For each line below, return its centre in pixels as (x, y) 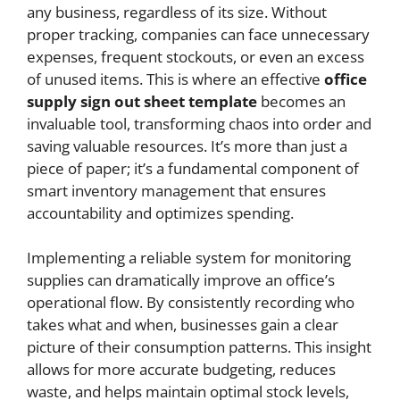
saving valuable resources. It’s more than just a (187, 146)
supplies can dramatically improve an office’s (181, 280)
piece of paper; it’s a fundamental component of (193, 168)
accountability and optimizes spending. (160, 212)
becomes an (301, 101)
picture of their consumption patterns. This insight (199, 347)
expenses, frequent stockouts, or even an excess (196, 56)
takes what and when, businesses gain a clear (183, 325)
